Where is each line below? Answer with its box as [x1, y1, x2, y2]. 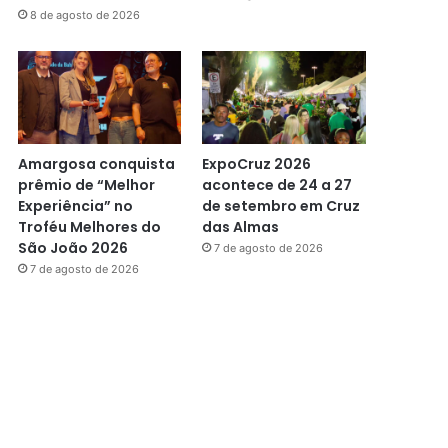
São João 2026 [17, 237, 128, 258]
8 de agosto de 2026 [29, 8, 140, 23]
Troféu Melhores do [17, 216, 161, 237]
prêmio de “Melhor [17, 174, 155, 195]
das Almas [202, 216, 280, 237]
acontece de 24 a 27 [202, 174, 353, 195]
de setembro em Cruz [202, 195, 361, 216]
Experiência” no [17, 195, 133, 216]
